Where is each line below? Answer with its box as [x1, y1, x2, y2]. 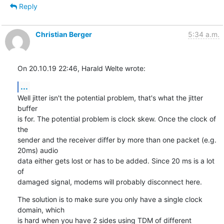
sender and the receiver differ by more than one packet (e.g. [17, 135, 216, 144]
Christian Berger [35, 29, 92, 38]
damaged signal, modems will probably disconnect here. [17, 177, 202, 186]
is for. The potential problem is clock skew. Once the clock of [17, 114, 216, 123]
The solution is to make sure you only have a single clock [17, 194, 202, 203]
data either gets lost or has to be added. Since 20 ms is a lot [17, 156, 214, 165]
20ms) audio [17, 145, 58, 154]
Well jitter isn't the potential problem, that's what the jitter [17, 93, 203, 102]
